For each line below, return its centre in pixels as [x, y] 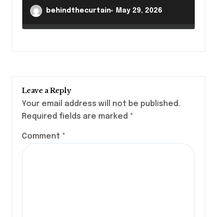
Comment [42, 137]
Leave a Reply [46, 90]
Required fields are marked [76, 117]
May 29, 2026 [139, 10]
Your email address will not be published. [101, 104]
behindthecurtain [78, 10]
